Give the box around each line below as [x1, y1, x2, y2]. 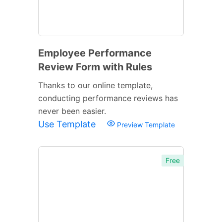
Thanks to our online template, [38, 80, 153, 90]
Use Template [38, 118, 98, 129]
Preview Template [115, 120, 175, 129]
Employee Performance [38, 47, 152, 59]
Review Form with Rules [38, 60, 152, 73]
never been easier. [38, 106, 106, 116]
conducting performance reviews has [38, 93, 178, 103]
